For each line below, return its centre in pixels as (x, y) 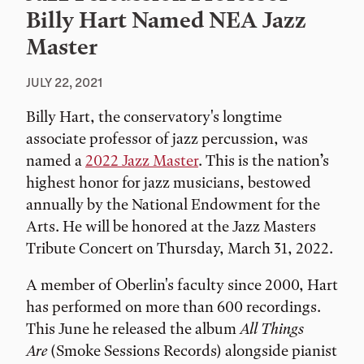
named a (56, 160)
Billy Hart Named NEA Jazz (166, 20)
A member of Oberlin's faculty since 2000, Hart (182, 284)
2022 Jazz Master (142, 160)
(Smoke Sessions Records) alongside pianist (192, 350)
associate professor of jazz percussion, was (167, 138)
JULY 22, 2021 (64, 82)
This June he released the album (133, 328)
